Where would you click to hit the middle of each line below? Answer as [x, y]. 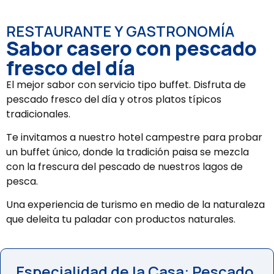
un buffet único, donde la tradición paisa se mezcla [128, 152]
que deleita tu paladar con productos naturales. [121, 220]
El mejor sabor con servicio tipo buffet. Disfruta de [126, 84]
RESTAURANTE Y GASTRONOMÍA [120, 31]
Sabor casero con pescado [131, 48]
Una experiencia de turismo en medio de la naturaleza [135, 205]
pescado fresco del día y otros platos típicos [114, 99]
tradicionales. [39, 114]
